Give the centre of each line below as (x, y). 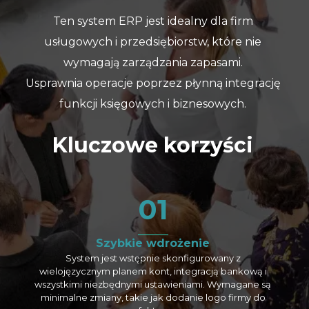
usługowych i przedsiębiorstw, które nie (153, 41)
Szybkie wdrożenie (153, 243)
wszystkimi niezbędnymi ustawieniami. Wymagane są (153, 284)
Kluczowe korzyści (153, 145)
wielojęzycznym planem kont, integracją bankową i (153, 271)
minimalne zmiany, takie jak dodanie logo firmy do (153, 297)
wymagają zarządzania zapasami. (153, 62)
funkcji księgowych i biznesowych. (153, 103)
